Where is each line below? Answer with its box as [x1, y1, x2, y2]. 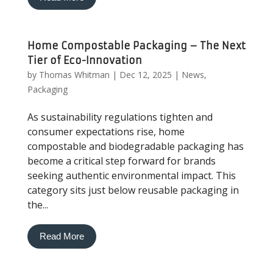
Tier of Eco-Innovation [27, 54, 142, 66]
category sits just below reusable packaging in [27, 183, 239, 197]
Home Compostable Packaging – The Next [27, 40, 246, 52]
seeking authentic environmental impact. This [27, 169, 236, 182]
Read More [39, 231, 84, 241]
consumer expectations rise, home [27, 125, 185, 138]
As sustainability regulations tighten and [27, 110, 213, 124]
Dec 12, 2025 [119, 69, 172, 80]
